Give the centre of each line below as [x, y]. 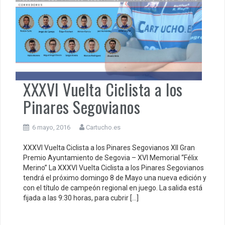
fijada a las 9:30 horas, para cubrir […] [81, 198]
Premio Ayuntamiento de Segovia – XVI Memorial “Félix [110, 158]
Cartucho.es [103, 128]
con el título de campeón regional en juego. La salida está [113, 188]
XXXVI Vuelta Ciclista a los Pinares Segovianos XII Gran [109, 148]
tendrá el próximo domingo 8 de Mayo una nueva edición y [115, 178]
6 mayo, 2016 [51, 128]
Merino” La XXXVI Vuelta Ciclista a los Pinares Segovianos [114, 168]
